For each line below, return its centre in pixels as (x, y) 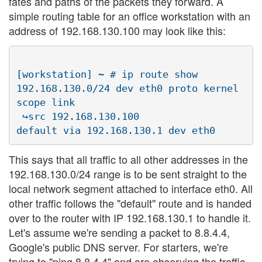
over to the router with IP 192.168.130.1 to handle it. (130, 218)
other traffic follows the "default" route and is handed (130, 203)
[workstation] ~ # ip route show (107, 74)
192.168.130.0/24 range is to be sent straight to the (128, 174)
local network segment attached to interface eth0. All (131, 189)
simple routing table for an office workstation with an (130, 16)
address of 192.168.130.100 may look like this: (117, 31)
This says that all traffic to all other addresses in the (128, 159)
